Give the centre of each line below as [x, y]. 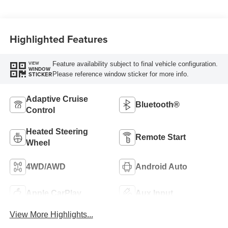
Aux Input [154, 193]
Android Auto [161, 166]
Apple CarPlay [53, 193]
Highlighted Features [59, 39]
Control [40, 110]
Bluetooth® [158, 104]
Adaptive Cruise [57, 99]
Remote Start [161, 137]
